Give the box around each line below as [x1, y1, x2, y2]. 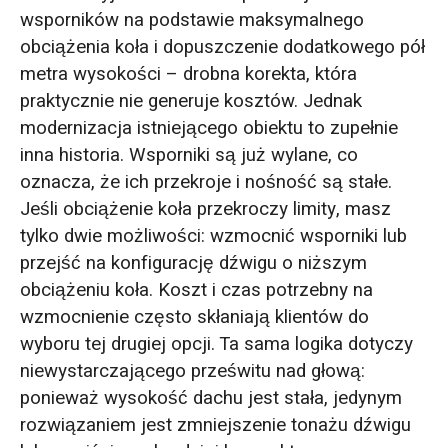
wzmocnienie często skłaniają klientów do [19, 302, 369, 331]
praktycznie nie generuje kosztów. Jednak [19, 86, 362, 115]
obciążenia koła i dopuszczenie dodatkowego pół [19, 32, 425, 61]
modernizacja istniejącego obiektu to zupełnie [19, 113, 398, 142]
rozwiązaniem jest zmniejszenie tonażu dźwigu [19, 410, 411, 439]
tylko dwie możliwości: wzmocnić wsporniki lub [19, 221, 407, 250]
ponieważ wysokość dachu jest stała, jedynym [19, 383, 402, 412]
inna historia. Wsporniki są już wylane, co [19, 140, 358, 169]
